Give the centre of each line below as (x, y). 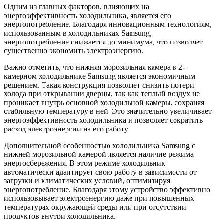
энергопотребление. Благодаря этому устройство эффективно (107, 190)
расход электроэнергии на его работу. (66, 129)
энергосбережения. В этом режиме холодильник (85, 163)
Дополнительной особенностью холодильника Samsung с (99, 146)
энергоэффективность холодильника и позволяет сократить (103, 120)
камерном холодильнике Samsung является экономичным (99, 76)
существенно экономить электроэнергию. (74, 51)
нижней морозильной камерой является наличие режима (99, 154)
